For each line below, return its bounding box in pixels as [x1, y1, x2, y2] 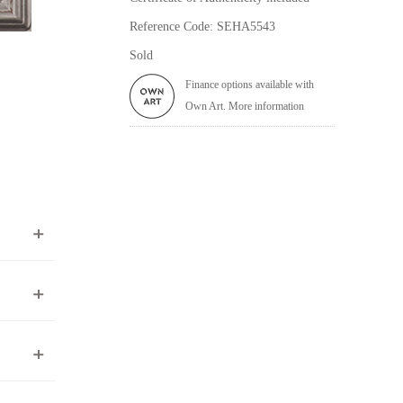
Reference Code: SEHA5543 [130, 19, 275, 33]
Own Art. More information [185, 99, 304, 112]
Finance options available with [185, 77, 314, 91]
